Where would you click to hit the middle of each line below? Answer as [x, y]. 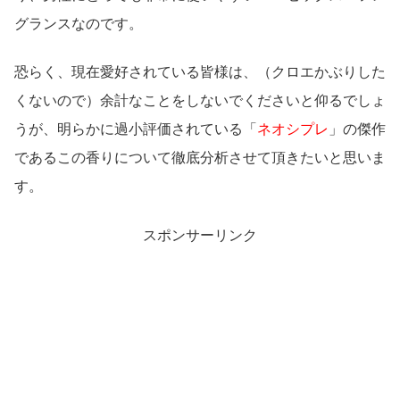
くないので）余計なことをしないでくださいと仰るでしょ [200, 101]
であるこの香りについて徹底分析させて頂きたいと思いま [200, 158]
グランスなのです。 [79, 23]
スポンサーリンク [200, 235]
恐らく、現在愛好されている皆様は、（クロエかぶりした [200, 72]
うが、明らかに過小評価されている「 [136, 129]
